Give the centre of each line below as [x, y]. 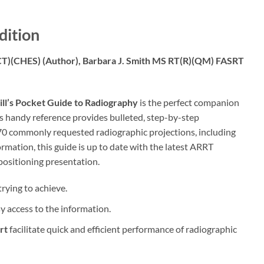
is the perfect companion [189, 102]
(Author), [62, 60]
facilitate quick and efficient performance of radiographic [122, 229]
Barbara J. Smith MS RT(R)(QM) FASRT [163, 60]
